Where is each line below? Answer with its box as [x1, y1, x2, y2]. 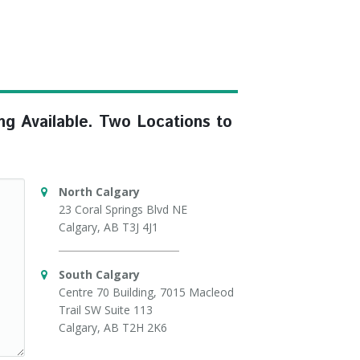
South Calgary [59, 266, 140, 282]
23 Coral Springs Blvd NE [59, 201, 187, 217]
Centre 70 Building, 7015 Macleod [59, 284, 234, 300]
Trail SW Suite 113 [59, 301, 153, 317]
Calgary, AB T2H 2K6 [59, 319, 167, 335]
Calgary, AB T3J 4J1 [59, 219, 158, 235]
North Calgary [59, 183, 140, 199]
